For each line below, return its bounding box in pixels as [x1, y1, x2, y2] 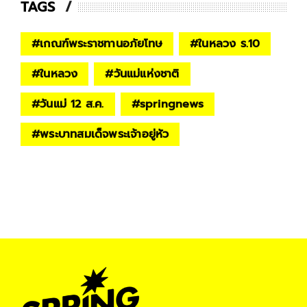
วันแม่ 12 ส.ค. [40, 95, 104, 112]
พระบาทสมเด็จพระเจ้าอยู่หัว [40, 125, 169, 143]
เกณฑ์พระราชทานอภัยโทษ [40, 35, 163, 52]
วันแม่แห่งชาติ [113, 65, 180, 82]
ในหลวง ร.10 [198, 35, 260, 52]
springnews [139, 95, 204, 112]
